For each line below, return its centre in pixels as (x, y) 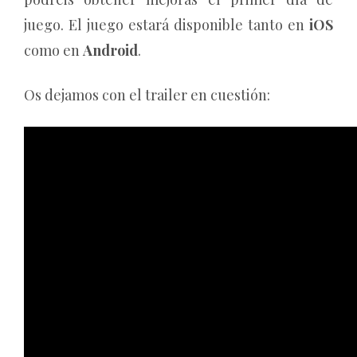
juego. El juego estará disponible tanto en (167, 24)
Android (110, 50)
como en (53, 50)
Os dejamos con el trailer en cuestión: (147, 94)
